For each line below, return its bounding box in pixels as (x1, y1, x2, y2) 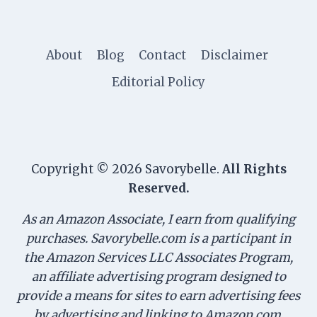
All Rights (221, 161, 287, 177)
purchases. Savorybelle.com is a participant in (26, 230, 291, 246)
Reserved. (127, 180, 190, 196)
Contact (139, 47, 187, 64)
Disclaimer (200, 47, 271, 64)
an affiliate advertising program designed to (31, 268, 286, 284)
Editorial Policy (112, 74, 205, 90)
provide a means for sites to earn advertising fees (17, 287, 300, 304)
